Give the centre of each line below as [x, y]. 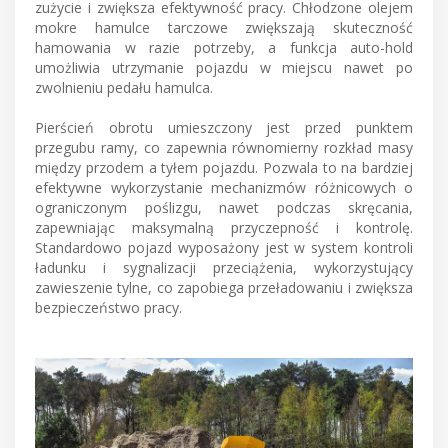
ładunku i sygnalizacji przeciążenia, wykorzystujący [224, 267]
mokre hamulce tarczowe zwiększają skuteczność [224, 27]
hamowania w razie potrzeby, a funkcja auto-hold [224, 47]
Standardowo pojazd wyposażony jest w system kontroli [224, 247]
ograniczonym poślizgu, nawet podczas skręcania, [224, 207]
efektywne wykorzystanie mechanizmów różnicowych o [224, 187]
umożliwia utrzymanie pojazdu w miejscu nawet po [224, 67]
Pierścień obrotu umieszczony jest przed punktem [224, 127]
